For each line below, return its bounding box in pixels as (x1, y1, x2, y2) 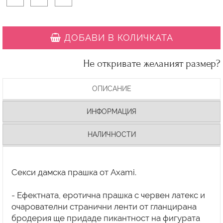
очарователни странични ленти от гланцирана (11, 201, 197, 212)
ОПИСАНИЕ (92, 84, 131, 93)
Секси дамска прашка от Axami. (11, 167, 136, 177)
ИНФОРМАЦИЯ (87, 107, 136, 115)
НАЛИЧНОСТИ (87, 130, 136, 138)
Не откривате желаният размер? (83, 57, 221, 70)
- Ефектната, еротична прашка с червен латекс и (11, 190, 205, 200)
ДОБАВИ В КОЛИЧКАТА (64, 32, 173, 43)
